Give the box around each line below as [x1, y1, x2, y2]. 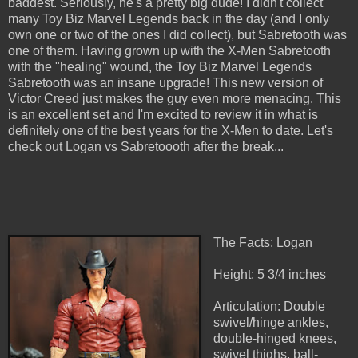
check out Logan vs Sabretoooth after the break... [8, 140, 284, 154]
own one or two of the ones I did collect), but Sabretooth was [8, 28, 347, 42]
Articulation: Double [213, 300, 325, 314]
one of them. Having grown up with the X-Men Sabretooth [8, 44, 331, 58]
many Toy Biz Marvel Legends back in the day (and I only [8, 12, 329, 26]
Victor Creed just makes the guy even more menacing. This [8, 92, 341, 106]
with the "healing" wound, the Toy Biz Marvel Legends [8, 60, 312, 74]
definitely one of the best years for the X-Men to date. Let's [8, 124, 333, 138]
